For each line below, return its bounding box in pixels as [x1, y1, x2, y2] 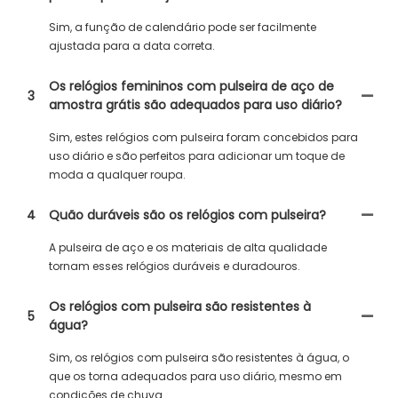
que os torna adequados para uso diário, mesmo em [49, 369, 342, 384]
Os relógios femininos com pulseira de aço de [49, 77, 334, 95]
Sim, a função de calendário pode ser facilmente [49, 20, 316, 35]
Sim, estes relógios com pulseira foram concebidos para [49, 130, 358, 145]
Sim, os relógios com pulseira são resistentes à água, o [49, 350, 349, 365]
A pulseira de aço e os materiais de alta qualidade [49, 240, 327, 255]
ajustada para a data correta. [49, 38, 215, 53]
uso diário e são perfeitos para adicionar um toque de [49, 148, 345, 163]
